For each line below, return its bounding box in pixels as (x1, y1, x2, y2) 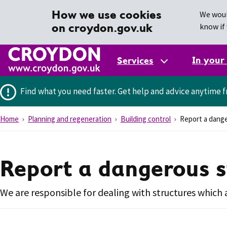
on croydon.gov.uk (52, 21, 153, 34)
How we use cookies (52, 8, 162, 21)
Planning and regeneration (28, 114, 111, 124)
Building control (121, 114, 171, 124)
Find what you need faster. (20, 85, 116, 97)
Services (117, 55, 154, 66)
